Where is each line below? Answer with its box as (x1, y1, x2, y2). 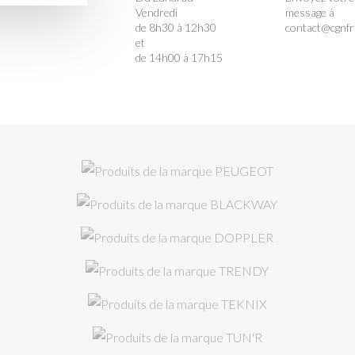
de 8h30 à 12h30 (136, 21, 216, 34)
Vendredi (136, 6, 177, 19)
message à (285, 6, 335, 19)
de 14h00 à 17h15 (136, 51, 223, 64)
